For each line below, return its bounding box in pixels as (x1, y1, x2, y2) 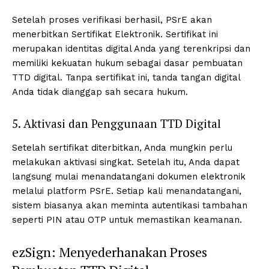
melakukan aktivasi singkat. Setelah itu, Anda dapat (12, 157, 240, 168)
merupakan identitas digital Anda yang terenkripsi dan (12, 43, 250, 55)
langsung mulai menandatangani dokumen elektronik (12, 171, 246, 183)
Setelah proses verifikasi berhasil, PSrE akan (12, 14, 212, 26)
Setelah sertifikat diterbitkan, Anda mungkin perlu (12, 142, 232, 154)
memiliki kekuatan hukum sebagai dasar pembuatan (12, 58, 243, 69)
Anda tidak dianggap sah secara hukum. (12, 86, 188, 98)
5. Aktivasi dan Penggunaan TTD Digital (12, 116, 221, 131)
